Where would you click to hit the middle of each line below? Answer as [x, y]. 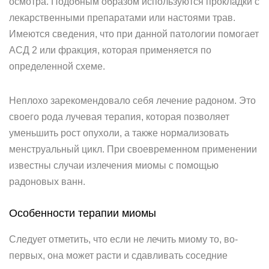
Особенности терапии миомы [83, 213]
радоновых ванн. [47, 182]
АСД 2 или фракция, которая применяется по [110, 50]
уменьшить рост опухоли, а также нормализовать [119, 133]
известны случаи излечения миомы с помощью [114, 165]
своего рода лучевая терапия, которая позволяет [119, 117]
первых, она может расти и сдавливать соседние [118, 255]
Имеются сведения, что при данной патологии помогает [134, 34]
